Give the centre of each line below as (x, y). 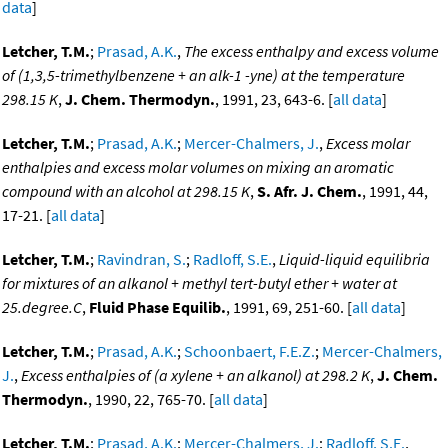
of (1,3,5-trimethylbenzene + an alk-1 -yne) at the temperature (203, 75)
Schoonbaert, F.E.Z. (249, 351)
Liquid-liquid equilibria (354, 259)
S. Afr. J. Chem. (309, 191)
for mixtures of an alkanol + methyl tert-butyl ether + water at (199, 283)
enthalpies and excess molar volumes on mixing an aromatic (198, 167)
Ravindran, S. (141, 259)
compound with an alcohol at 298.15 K (126, 191)
